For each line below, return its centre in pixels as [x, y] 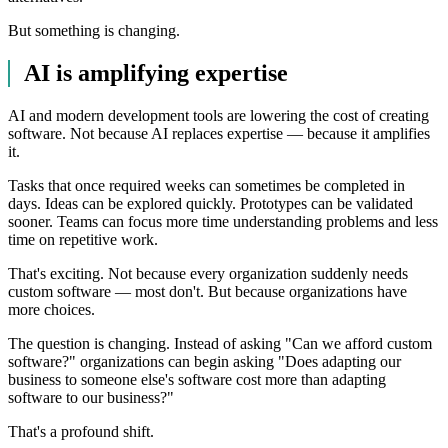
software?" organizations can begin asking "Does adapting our [204, 362]
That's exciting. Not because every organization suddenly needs [208, 274]
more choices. [51, 310]
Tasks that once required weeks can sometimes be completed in [206, 186]
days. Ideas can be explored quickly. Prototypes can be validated [210, 204]
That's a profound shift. [81, 432]
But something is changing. [94, 31]
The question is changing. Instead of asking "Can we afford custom [220, 344]
